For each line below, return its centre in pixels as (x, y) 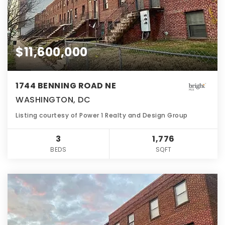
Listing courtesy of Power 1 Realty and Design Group (102, 116)
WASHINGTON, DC (53, 100)
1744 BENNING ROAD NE (66, 86)
